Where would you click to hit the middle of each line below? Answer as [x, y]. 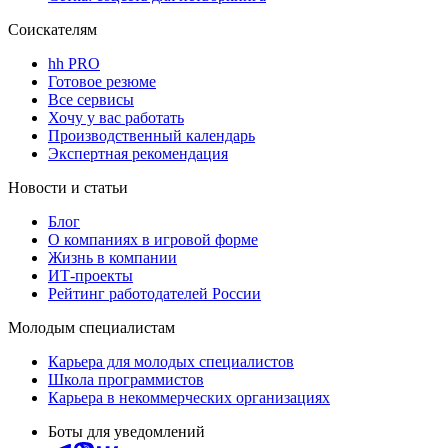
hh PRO [74, 63]
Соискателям [52, 29]
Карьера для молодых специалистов [171, 361]
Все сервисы [91, 99]
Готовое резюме [102, 81]
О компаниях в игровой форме [153, 239]
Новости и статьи [68, 187]
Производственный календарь [151, 135]
